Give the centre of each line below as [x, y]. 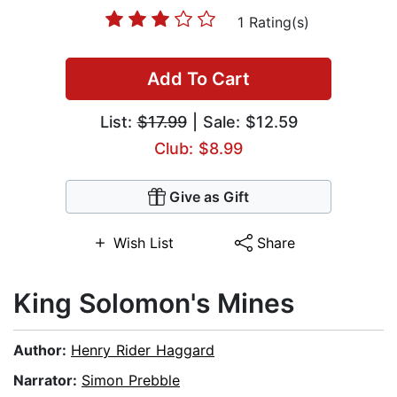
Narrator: [47, 381]
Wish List [143, 243]
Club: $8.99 [198, 149]
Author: [42, 350]
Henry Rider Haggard [143, 350]
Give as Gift [209, 197]
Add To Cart [198, 79]
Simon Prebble [131, 381]
